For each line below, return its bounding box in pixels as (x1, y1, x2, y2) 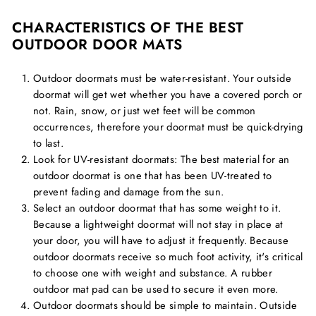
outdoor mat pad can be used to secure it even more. (33, 281, 279, 297)
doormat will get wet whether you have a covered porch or (33, 86, 303, 102)
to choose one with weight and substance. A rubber (33, 265, 273, 281)
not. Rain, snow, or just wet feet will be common (33, 102, 256, 119)
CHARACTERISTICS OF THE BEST (12, 16, 244, 38)
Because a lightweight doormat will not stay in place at (33, 216, 284, 232)
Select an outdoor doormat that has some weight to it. (33, 200, 281, 216)
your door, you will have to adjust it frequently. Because (33, 232, 288, 248)
